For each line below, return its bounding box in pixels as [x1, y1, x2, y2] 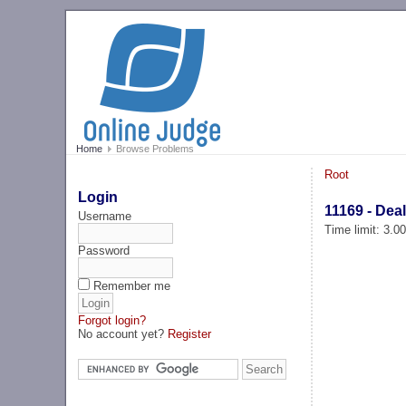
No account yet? [78, 326, 169, 341]
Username [78, 208, 132, 223]
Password [78, 243, 130, 257]
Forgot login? [78, 313, 147, 327]
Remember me [93, 278, 171, 293]
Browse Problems [112, 143, 194, 155]
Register [168, 326, 212, 341]
